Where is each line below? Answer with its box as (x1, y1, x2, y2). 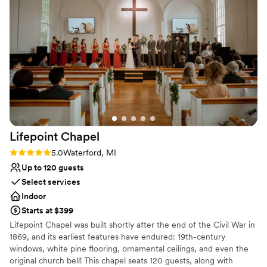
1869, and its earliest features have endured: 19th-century (10, 231, 225, 241)
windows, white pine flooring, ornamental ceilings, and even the (10, 243, 249, 253)
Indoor (21, 191, 46, 201)
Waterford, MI (63, 147, 116, 157)
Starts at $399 (21, 205, 73, 215)
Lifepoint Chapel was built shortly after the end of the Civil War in (10, 219, 255, 229)
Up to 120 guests (21, 162, 84, 172)
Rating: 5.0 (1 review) (10, 147, 87, 157)
